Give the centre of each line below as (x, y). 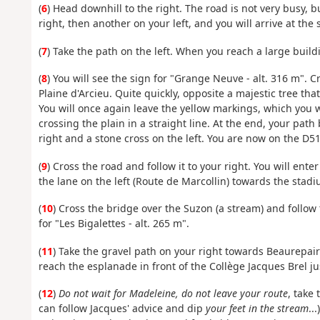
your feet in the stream (257, 309)
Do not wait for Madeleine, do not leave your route (173, 294)
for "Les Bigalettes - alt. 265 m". (114, 224)
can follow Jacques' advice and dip (122, 309)
